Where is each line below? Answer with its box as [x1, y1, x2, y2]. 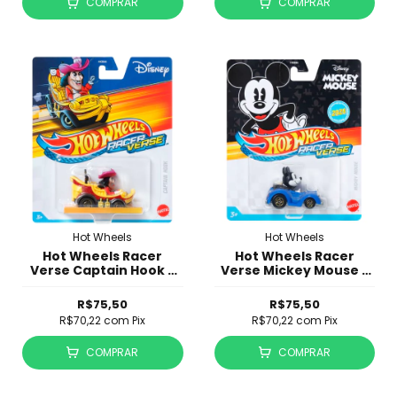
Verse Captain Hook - [30, 261, 175, 279]
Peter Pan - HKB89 [42, 275, 164, 293]
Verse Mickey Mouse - [220, 261, 369, 279]
